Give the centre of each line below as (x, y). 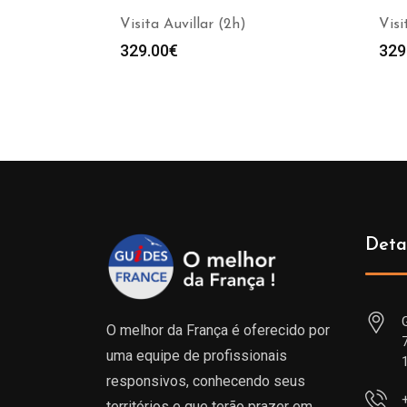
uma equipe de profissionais (197, 356)
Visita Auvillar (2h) (183, 25)
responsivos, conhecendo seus (206, 381)
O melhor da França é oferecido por (218, 330)
